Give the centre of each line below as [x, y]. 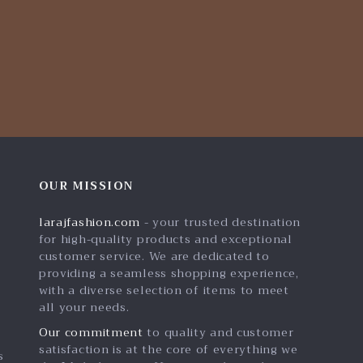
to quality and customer [218, 332]
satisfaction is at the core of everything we [168, 349]
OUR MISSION [86, 186]
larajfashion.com [90, 222]
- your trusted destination [221, 222]
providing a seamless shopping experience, [169, 273]
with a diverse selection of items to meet [164, 290]
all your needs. [84, 307]
